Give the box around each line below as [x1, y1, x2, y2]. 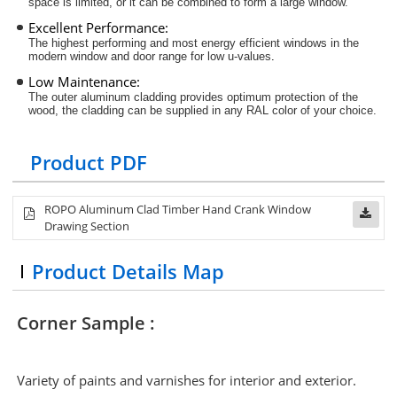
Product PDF [30, 149, 148, 177]
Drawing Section [44, 218, 130, 235]
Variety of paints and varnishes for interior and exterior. [17, 371, 357, 390]
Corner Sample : [17, 311, 156, 336]
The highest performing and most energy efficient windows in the [27, 36, 359, 51]
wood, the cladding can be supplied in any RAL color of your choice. [27, 104, 377, 118]
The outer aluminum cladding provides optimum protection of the [27, 90, 358, 105]
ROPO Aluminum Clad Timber [44, 201, 200, 218]
